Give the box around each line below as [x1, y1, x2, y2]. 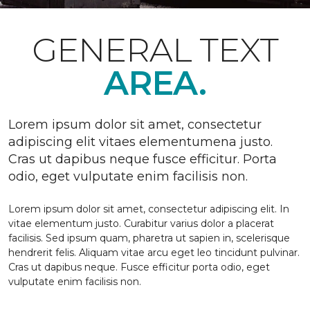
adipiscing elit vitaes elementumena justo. [8, 134, 273, 149]
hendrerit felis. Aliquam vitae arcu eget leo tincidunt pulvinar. [8, 246, 300, 259]
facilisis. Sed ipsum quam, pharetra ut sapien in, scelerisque [8, 232, 290, 244]
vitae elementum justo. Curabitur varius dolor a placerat [8, 217, 274, 230]
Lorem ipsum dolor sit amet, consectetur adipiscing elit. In [8, 203, 289, 215]
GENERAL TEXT [31, 30, 279, 70]
